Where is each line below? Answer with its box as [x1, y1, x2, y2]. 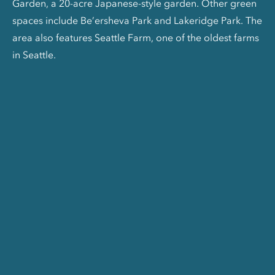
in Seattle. [12, 48, 56, 61]
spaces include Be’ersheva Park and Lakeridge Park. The [12, 14, 262, 26]
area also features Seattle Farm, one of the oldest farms [12, 31, 259, 44]
